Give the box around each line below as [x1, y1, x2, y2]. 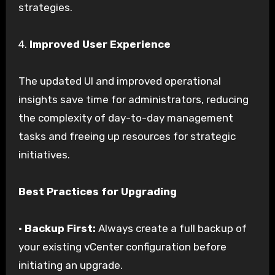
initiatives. [18, 149, 70, 161]
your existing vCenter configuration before [18, 241, 227, 254]
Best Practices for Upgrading [18, 185, 177, 198]
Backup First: [24, 222, 96, 235]
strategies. [18, 1, 72, 14]
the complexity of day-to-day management [18, 112, 233, 125]
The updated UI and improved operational [18, 75, 221, 88]
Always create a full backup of [95, 222, 247, 235]
